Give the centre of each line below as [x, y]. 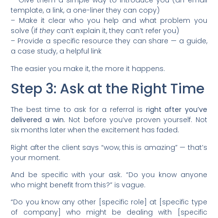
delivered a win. [38, 120]
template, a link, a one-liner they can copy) [85, 10]
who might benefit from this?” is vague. [78, 185]
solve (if [25, 31]
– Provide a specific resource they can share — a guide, [109, 41]
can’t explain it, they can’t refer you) [117, 31]
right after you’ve [176, 110]
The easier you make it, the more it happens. [88, 68]
